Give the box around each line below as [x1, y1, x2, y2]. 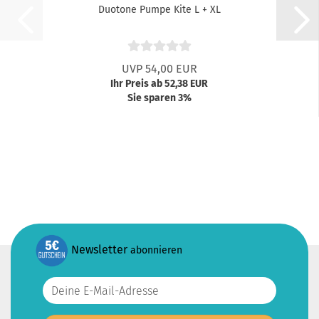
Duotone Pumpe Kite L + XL [98, 4, 221, 16]
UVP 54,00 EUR [121, 62, 197, 75]
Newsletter [71, 243, 127, 257]
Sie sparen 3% [127, 92, 192, 104]
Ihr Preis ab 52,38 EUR [110, 78, 208, 90]
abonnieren [130, 244, 185, 257]
